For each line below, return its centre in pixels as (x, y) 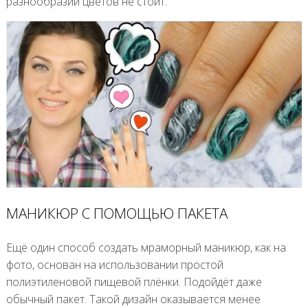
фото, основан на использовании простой (114, 264)
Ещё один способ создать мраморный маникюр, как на (146, 247)
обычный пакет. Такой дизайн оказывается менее (133, 299)
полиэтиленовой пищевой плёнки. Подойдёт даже (134, 282)
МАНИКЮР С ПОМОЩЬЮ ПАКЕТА (117, 213)
